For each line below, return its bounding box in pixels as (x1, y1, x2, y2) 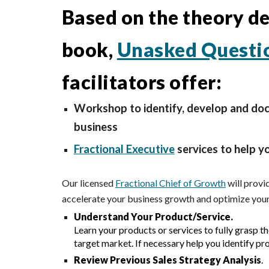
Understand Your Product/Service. (73, 211, 233, 222)
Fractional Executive (73, 142, 175, 156)
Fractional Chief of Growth (115, 177, 226, 189)
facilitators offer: (61, 70, 222, 94)
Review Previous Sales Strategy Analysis (73, 254, 261, 265)
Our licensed (61, 177, 113, 189)
